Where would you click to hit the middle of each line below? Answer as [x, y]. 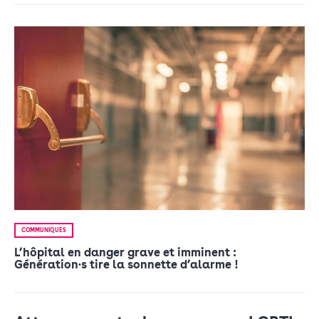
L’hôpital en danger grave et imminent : [125, 252]
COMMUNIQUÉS [44, 230]
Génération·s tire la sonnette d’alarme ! [126, 264]
